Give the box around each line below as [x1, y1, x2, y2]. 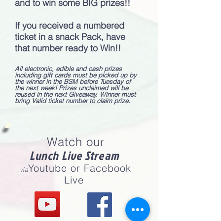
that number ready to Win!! [15, 42, 123, 54]
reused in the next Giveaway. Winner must [15, 90, 136, 98]
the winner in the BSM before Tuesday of [15, 77, 131, 85]
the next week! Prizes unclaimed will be [15, 84, 128, 92]
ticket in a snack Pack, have [15, 31, 125, 42]
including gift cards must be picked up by [15, 71, 137, 79]
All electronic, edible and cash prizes [15, 65, 122, 73]
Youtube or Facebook [28, 162, 132, 174]
